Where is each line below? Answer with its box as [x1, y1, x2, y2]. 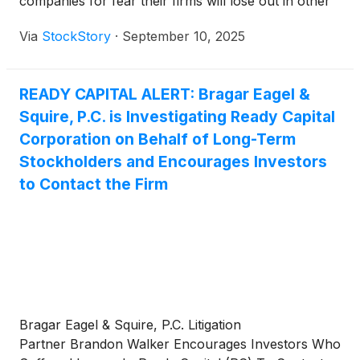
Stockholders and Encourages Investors [19, 152, 327, 172]
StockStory [42, 28, 111, 45]
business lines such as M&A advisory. [19, 12, 247, 29]
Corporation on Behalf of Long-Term [19, 129, 296, 149]
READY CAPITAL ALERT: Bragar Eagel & [19, 84, 310, 104]
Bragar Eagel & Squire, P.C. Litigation [19, 317, 241, 333]
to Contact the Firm [19, 174, 168, 194]
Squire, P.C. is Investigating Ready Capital [19, 107, 335, 127]
